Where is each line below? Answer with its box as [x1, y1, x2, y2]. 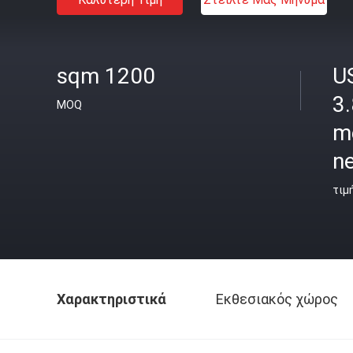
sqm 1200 [57, 63, 155, 89]
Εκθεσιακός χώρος [216, 291, 338, 307]
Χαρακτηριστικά [57, 291, 166, 307]
